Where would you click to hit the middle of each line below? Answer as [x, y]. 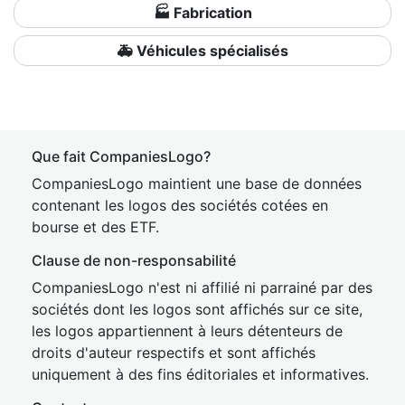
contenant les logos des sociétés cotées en [180, 205]
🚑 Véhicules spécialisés [202, 51]
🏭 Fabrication [202, 13]
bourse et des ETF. [95, 227]
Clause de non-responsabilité [134, 260]
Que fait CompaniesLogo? [121, 156]
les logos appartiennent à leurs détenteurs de [187, 331]
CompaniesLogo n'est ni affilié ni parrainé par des [202, 287]
